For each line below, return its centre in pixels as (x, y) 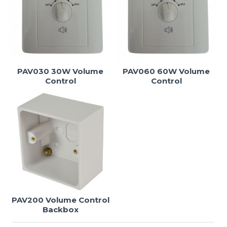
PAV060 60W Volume (166, 71)
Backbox (60, 209)
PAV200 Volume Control (60, 200)
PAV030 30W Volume (61, 71)
